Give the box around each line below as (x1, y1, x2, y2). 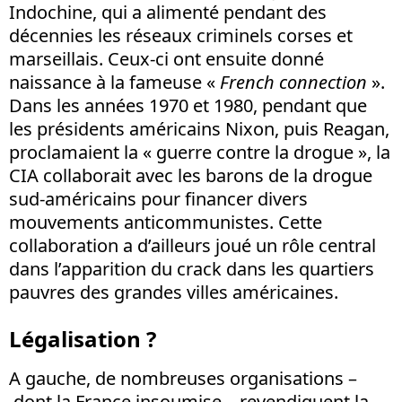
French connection (220, 69, 367, 94)
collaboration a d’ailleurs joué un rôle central (9, 232, 376, 258)
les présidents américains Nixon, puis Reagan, (9, 116, 389, 141)
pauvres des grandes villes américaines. (9, 279, 338, 304)
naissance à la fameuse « (9, 69, 220, 94)
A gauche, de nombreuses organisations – (9, 365, 357, 390)
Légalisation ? (9, 323, 156, 354)
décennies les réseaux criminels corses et (9, 22, 353, 48)
